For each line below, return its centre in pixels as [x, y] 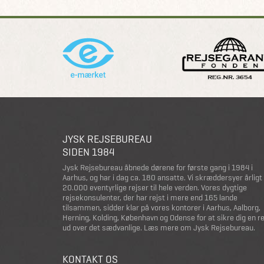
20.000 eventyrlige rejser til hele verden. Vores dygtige [155, 188]
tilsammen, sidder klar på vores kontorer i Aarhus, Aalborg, [161, 208]
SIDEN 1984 [89, 152]
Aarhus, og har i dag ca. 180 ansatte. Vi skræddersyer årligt [162, 178]
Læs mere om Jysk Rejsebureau [199, 228]
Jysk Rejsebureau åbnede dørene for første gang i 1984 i [158, 168]
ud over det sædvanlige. [103, 228]
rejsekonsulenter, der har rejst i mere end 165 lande [150, 198]
